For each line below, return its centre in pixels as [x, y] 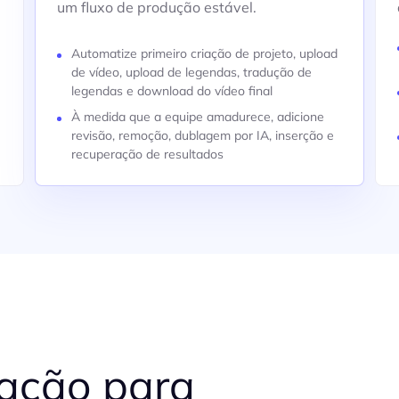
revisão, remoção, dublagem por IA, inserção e [202, 135]
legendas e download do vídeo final [171, 91]
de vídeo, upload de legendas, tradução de [191, 72]
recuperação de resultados [147, 154]
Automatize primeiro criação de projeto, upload [204, 53]
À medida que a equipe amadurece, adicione [197, 117]
